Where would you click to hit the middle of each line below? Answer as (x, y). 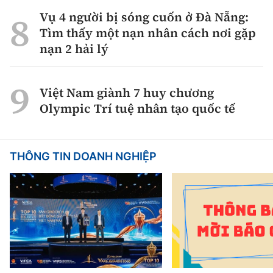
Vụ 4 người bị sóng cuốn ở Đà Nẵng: (144, 17)
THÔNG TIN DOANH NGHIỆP (83, 156)
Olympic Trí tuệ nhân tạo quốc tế (137, 108)
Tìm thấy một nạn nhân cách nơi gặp (148, 33)
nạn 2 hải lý (74, 48)
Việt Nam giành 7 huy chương (127, 92)
